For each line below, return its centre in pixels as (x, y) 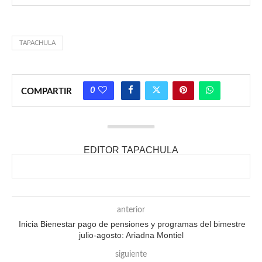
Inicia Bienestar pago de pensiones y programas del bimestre (131, 224)
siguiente (131, 254)
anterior (131, 210)
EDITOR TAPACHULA (131, 150)
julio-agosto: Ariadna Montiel (131, 235)
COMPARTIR (46, 91)
